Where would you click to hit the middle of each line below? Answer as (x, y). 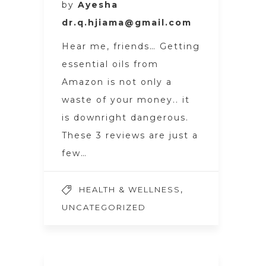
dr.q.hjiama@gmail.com (127, 23)
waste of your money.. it (126, 100)
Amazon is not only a (117, 82)
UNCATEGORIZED (104, 207)
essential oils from (110, 64)
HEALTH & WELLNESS (130, 189)
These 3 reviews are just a (130, 135)
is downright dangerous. (125, 118)
